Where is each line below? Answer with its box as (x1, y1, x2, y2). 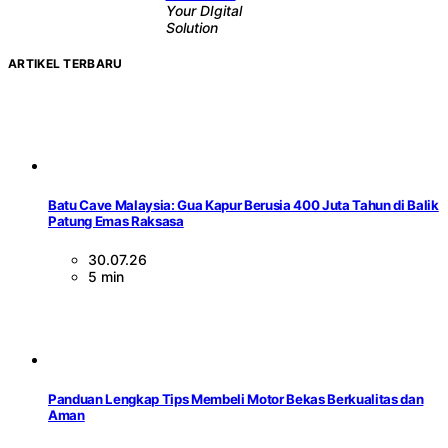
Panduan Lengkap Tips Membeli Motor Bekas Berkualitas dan (48, 391, 424, 408)
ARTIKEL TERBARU (8, 55, 123, 71)
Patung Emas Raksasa (48, 213, 184, 230)
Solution (165, 18, 218, 36)
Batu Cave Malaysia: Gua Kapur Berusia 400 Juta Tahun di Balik (48, 197, 439, 214)
